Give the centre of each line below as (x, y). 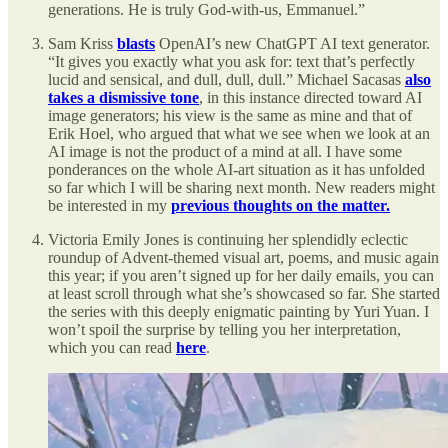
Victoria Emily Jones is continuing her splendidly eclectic (228, 239)
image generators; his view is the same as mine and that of (230, 115)
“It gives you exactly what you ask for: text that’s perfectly (231, 61)
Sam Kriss (82, 43)
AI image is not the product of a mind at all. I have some (225, 151)
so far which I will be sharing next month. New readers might (241, 187)
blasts (136, 43)
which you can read (112, 347)
